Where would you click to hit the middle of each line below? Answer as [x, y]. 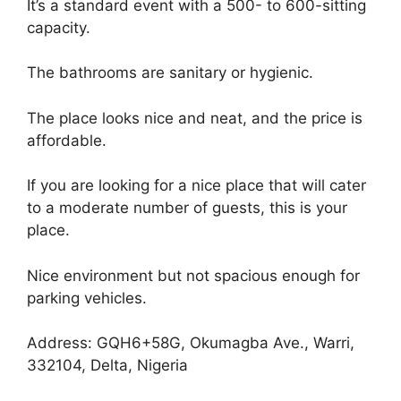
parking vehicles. [87, 298]
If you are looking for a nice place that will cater [196, 186]
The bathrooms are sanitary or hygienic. [170, 73]
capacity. [59, 27]
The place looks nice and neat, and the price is [195, 118]
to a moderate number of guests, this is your [187, 208]
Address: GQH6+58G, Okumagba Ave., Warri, [191, 343]
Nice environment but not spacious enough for [193, 275]
